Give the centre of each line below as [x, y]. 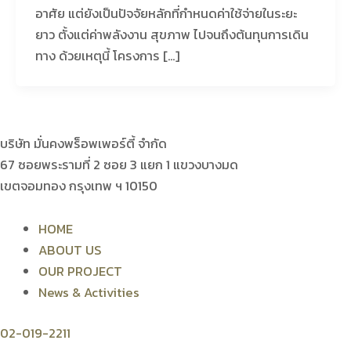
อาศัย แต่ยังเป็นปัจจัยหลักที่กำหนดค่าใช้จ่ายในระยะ [166, 13]
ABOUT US [71, 250]
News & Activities [89, 293]
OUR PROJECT [81, 271]
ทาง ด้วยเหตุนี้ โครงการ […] [107, 56]
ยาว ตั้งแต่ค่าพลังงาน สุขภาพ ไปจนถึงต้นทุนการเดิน [172, 34]
